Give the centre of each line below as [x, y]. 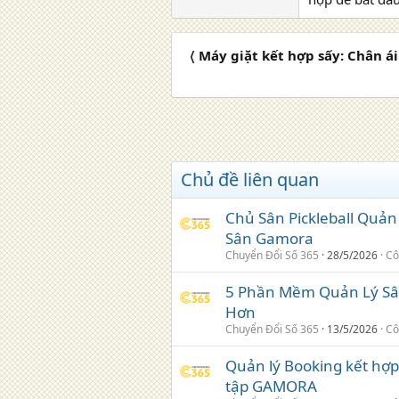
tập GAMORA [271, 386]
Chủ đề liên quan [250, 179]
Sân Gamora [269, 238]
